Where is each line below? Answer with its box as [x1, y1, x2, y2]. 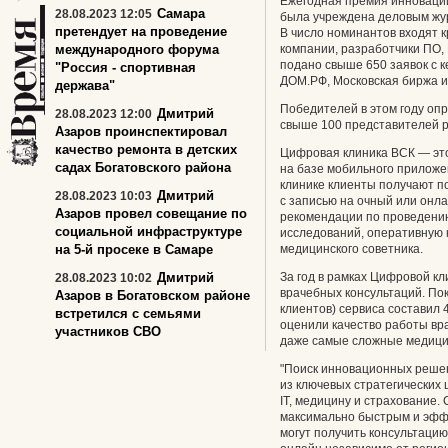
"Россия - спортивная [55, 60, 196, 75]
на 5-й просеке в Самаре [55, 242, 213, 257]
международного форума [55, 42, 219, 57]
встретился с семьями [55, 306, 201, 321]
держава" [55, 78, 115, 93]
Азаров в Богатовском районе [55, 288, 250, 303]
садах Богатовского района [55, 160, 231, 175]
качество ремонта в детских [55, 142, 237, 157]
